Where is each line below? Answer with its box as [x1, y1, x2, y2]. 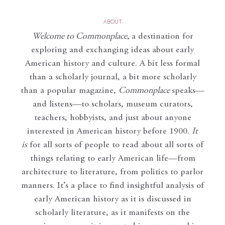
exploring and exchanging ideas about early [31, 45, 194, 55]
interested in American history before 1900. [27, 127, 192, 136]
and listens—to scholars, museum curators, [32, 99, 193, 109]
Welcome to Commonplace [32, 32, 127, 41]
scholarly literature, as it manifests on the [35, 208, 190, 217]
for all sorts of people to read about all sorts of [27, 140, 203, 150]
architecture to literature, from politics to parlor [22, 167, 203, 177]
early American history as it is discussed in [34, 194, 191, 204]
